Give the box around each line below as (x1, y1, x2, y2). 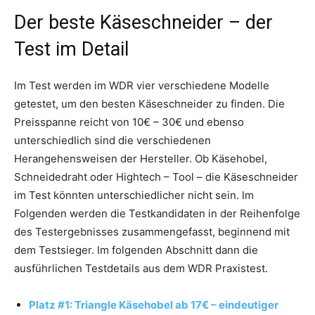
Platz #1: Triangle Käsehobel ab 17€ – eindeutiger (29, 298, 278, 312)
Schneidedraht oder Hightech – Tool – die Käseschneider (14, 170, 298, 184)
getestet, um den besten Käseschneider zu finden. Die (14, 97, 285, 111)
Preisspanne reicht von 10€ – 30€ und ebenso (14, 115, 244, 129)
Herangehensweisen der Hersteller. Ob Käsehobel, (14, 152, 267, 166)
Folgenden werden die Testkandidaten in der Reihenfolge (14, 207, 300, 221)
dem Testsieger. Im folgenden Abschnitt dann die (14, 243, 258, 257)
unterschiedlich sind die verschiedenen (14, 134, 211, 148)
